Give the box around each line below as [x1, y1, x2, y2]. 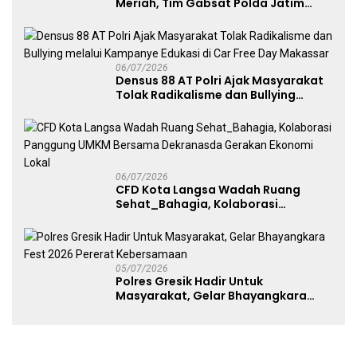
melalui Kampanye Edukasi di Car [116, 101, 308, 118]
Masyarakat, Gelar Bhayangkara [116, 288, 307, 304]
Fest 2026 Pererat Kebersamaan [116, 302, 305, 319]
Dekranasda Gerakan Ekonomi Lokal [116, 225, 327, 241]
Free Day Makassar [116, 116, 227, 132]
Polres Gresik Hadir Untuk [116, 273, 263, 290]
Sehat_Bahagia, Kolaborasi [116, 196, 278, 213]
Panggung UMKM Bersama [116, 210, 269, 227]
